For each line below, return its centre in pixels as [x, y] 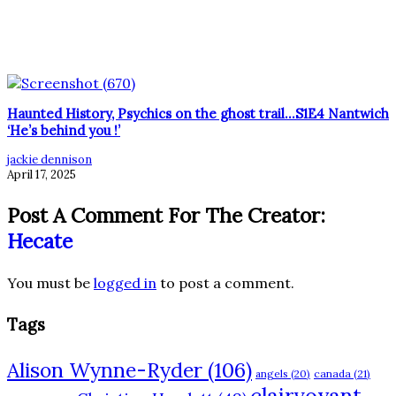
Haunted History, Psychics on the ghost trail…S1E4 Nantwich [198, 113]
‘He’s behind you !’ [64, 130]
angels [272, 374]
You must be [50, 282]
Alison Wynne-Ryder [105, 370]
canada [332, 374]
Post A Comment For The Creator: [166, 215]
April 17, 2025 [42, 174]
